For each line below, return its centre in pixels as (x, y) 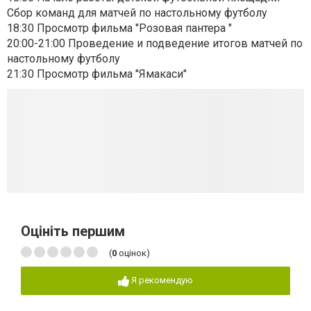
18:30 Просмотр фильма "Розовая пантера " (121, 28)
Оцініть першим (73, 232)
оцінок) (133, 253)
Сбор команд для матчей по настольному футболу (138, 13)
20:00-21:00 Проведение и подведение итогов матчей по (155, 44)
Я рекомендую (162, 280)
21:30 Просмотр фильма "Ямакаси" (97, 74)
